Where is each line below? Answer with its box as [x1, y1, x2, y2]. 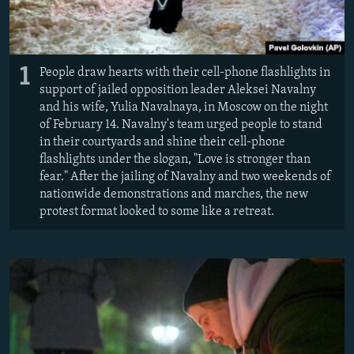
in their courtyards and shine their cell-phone [40, 136, 285, 149]
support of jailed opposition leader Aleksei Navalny [40, 84, 316, 97]
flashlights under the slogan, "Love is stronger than [40, 153, 311, 167]
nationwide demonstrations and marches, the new [40, 188, 308, 201]
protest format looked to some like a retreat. [40, 205, 274, 219]
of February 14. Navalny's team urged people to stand [40, 119, 322, 132]
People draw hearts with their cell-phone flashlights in [40, 66, 330, 80]
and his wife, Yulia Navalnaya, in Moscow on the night [40, 101, 328, 115]
